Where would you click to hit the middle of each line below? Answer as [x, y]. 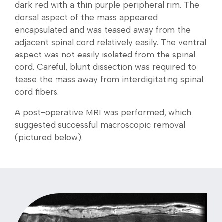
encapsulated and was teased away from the [103, 30]
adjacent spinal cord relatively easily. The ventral [111, 42]
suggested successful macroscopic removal [100, 125]
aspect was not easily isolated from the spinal [105, 55]
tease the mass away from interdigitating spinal [109, 80]
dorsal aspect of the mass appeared [86, 18]
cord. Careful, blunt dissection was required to [106, 67]
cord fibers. [37, 92]
